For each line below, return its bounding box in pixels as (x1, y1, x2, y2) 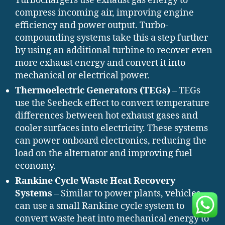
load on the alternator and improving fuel (15, 147, 192, 159)
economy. (15, 160, 56, 172)
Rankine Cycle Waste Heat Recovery (15, 175, 175, 187)
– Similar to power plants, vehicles (52, 187, 200, 199)
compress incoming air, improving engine (15, 7, 194, 19)
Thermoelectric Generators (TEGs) (15, 84, 170, 96)
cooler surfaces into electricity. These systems (15, 122, 208, 134)
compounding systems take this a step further (15, 32, 208, 44)
